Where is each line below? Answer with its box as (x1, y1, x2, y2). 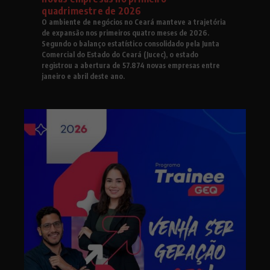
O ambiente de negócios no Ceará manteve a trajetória (42, 17, 227, 27)
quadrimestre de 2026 (42, 4, 142, 17)
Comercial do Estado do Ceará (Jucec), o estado (42, 49, 199, 59)
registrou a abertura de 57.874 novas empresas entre (42, 60, 221, 70)
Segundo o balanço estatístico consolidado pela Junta (42, 39, 220, 48)
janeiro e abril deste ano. (42, 71, 127, 81)
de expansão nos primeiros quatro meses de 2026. (42, 28, 210, 37)
